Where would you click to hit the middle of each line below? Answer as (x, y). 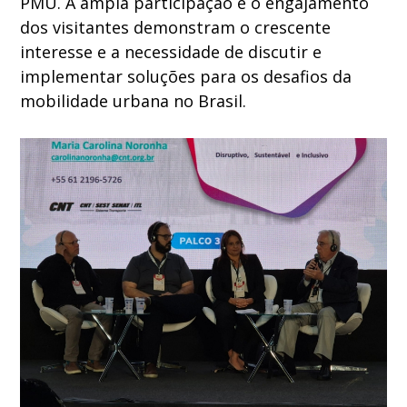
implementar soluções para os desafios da (186, 77)
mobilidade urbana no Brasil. (134, 101)
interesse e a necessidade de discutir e (171, 52)
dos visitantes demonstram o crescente (176, 28)
